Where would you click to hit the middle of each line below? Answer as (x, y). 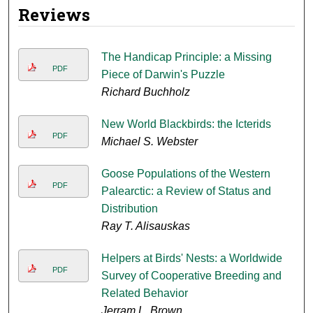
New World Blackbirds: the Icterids (186, 124)
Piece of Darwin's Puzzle (163, 75)
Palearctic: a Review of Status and (186, 191)
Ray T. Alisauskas (145, 226)
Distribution (129, 209)
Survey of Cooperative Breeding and (191, 276)
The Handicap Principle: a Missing (186, 57)
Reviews (54, 15)
